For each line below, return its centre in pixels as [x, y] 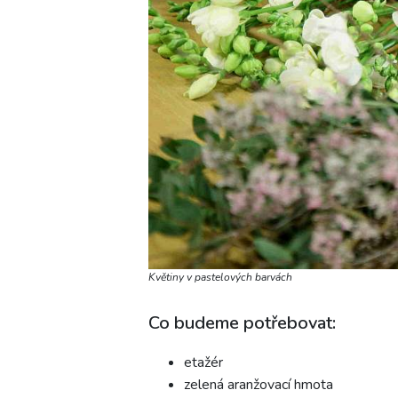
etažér [203, 362]
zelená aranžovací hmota [259, 384]
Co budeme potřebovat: [242, 322]
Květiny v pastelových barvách [220, 277]
